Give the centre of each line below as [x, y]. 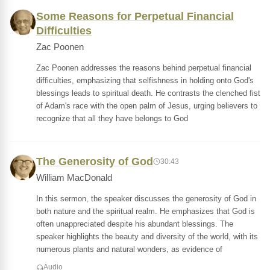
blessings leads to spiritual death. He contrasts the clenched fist [148, 93]
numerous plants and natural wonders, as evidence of [129, 249]
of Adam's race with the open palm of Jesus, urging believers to [147, 106]
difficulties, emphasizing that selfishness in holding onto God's [145, 80]
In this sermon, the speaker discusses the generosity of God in [146, 199]
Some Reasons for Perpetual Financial [135, 16]
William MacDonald [74, 178]
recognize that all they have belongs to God [112, 118]
